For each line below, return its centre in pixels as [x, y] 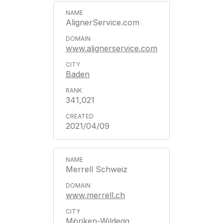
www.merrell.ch [95, 195]
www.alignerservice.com [111, 48]
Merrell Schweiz [97, 169]
